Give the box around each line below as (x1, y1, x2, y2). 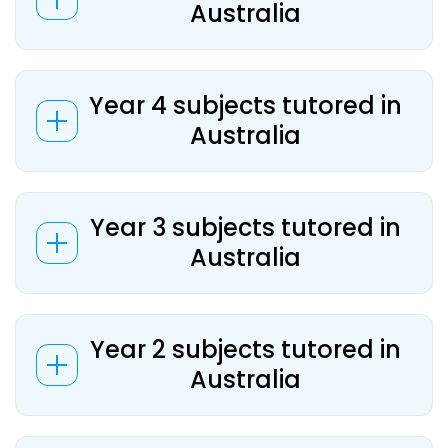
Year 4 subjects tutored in (88, 89, 402, 122)
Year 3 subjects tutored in (89, 211, 401, 244)
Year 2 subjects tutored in (89, 333, 401, 366)
